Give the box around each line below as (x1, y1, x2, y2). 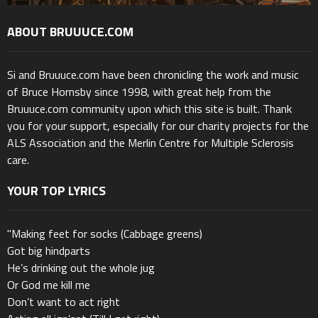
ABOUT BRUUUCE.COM (7, 22, 133, 42)
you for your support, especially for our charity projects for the (7, 117, 309, 135)
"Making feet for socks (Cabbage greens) (7, 225, 202, 243)
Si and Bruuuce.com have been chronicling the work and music (7, 66, 299, 84)
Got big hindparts (7, 242, 90, 260)
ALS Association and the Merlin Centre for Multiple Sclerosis (7, 134, 294, 152)
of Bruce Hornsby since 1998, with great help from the (7, 83, 271, 101)
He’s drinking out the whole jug (7, 259, 155, 277)
